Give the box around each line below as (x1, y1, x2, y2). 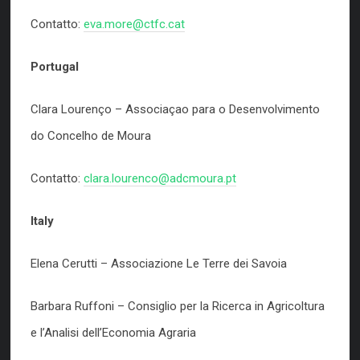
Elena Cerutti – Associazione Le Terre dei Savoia (31, 256, 287, 271)
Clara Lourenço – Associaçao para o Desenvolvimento (31, 102, 320, 117)
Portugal (31, 59, 79, 74)
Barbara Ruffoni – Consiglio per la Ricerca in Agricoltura (31, 299, 325, 313)
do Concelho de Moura (31, 129, 151, 143)
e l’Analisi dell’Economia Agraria (31, 325, 196, 340)
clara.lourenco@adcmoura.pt (84, 171, 236, 186)
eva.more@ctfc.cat (84, 17, 185, 31)
